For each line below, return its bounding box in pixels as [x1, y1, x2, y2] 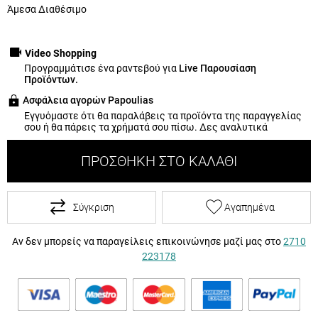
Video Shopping [25, 47, 97, 59]
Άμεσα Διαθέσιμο [7, 4, 87, 16]
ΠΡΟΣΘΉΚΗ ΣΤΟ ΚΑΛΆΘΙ [81, 152, 237, 170]
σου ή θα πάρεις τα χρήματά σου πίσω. [24, 121, 197, 133]
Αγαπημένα [224, 201, 275, 213]
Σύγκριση [72, 201, 114, 213]
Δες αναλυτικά [199, 121, 268, 133]
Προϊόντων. [24, 73, 78, 85]
